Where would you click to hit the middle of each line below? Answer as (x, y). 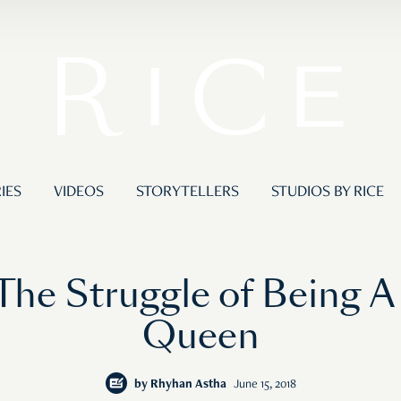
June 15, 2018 (264, 385)
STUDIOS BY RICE (327, 193)
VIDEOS (78, 193)
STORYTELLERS (187, 193)
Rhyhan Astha (188, 385)
